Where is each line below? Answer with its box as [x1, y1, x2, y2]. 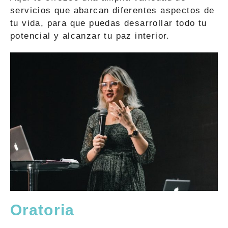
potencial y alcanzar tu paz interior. [10, 31, 170, 41]
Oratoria [10, 201, 74, 218]
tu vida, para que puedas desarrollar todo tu [10, 18, 207, 28]
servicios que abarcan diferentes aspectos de [10, 6, 215, 15]
